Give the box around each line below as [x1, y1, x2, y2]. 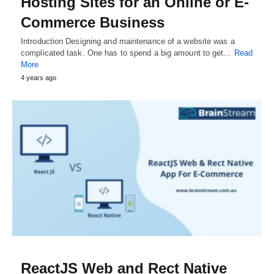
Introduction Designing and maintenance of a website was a [21, 37, 235, 46]
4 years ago [21, 74, 56, 82]
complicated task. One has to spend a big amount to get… [21, 48, 234, 58]
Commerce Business [21, 14, 165, 31]
